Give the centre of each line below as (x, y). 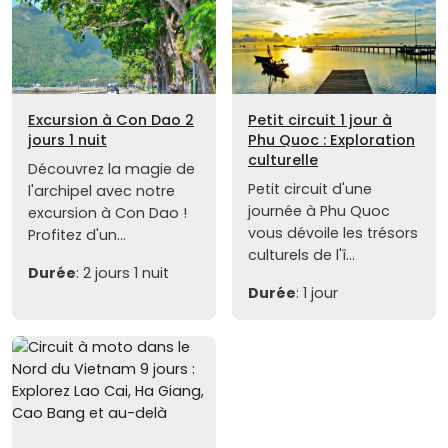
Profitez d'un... (77, 235)
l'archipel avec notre (101, 191)
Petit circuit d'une (310, 189)
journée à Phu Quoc (319, 211)
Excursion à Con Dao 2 (111, 120)
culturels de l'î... (301, 255)
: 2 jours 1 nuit (122, 273)
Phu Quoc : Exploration (331, 140)
